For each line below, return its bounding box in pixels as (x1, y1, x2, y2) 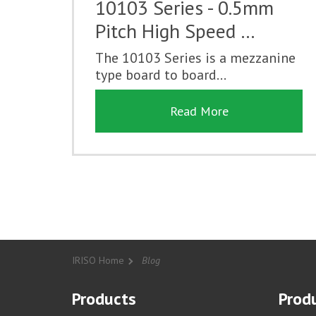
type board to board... (95, 65, 226, 84)
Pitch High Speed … (95, 17, 255, 44)
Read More (169, 102, 229, 119)
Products (72, 287, 136, 310)
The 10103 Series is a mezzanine (95, 48, 296, 67)
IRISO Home (72, 254, 124, 267)
